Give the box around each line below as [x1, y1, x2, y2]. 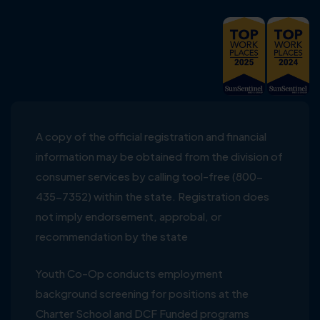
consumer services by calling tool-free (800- [36, 169, 263, 184]
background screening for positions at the [36, 286, 249, 301]
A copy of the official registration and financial [36, 129, 266, 144]
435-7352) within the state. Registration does [36, 189, 269, 204]
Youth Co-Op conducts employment [36, 266, 223, 281]
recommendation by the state [36, 229, 188, 244]
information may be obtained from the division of [36, 149, 283, 164]
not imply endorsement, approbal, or [36, 209, 221, 224]
